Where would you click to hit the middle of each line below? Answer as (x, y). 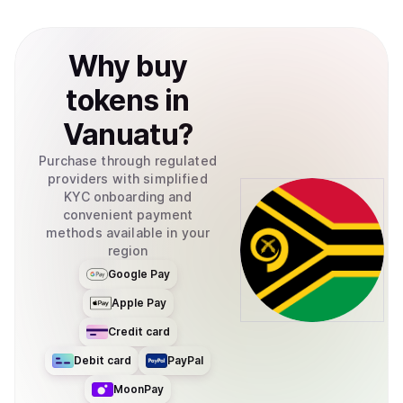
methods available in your (128, 233)
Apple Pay (139, 303)
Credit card (139, 331)
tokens (112, 100)
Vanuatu (121, 134)
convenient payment (128, 215)
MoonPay (139, 389)
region (128, 251)
